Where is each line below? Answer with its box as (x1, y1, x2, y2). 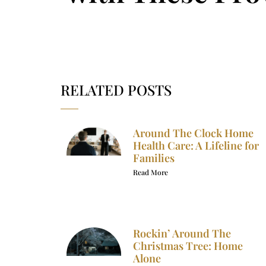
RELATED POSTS (61, 80, 172, 99)
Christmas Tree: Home (132, 238, 243, 253)
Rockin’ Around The (132, 226, 231, 240)
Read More (132, 167, 168, 177)
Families (132, 150, 175, 165)
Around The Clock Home (132, 125, 254, 140)
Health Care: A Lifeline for (132, 138, 259, 153)
